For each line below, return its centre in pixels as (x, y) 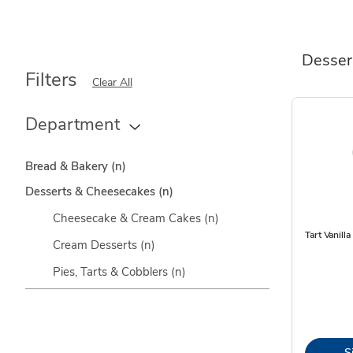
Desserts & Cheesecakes (92, 191)
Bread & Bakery (68, 166)
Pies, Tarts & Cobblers (112, 272)
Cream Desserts (97, 245)
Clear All (112, 82)
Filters (51, 80)
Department (72, 124)
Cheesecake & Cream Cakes (128, 218)
